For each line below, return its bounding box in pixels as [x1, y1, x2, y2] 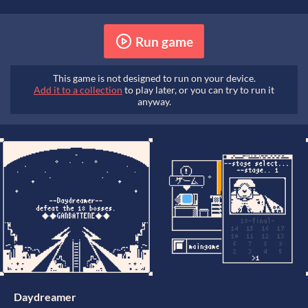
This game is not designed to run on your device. [52, 72, 256, 85]
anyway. [137, 96, 171, 108]
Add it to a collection [34, 84, 122, 96]
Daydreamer [14, 290, 76, 304]
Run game [135, 33, 193, 49]
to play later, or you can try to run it [122, 84, 274, 96]
